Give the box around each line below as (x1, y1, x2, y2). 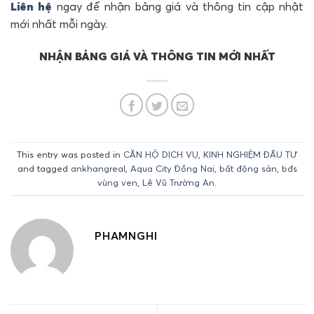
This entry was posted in (17, 149, 123, 161)
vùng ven (97, 177, 137, 189)
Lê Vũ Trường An (142, 177, 214, 189)
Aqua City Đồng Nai (130, 163, 214, 175)
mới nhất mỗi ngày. (11, 17, 107, 32)
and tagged (17, 163, 71, 175)
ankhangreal (70, 163, 125, 175)
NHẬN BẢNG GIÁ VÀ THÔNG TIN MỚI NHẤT (39, 48, 275, 63)
